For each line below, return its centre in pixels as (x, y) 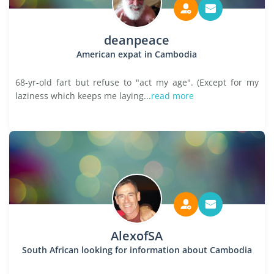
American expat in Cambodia (137, 54)
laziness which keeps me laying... (83, 96)
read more (172, 96)
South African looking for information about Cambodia (137, 250)
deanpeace (137, 40)
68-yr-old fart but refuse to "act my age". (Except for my (137, 82)
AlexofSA (137, 236)
